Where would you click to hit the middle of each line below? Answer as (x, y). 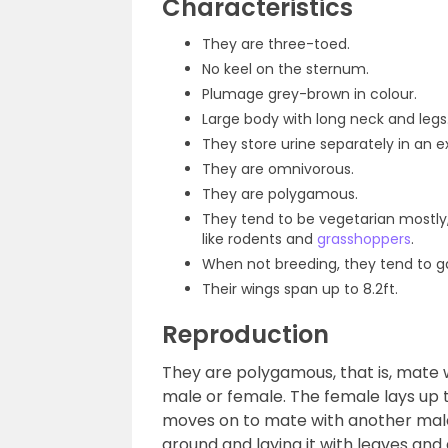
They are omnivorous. (278, 169)
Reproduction (245, 334)
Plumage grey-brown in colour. (309, 94)
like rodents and (259, 239)
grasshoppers (364, 239)
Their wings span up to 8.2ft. (300, 289)
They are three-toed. (276, 44)
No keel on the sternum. (285, 69)
